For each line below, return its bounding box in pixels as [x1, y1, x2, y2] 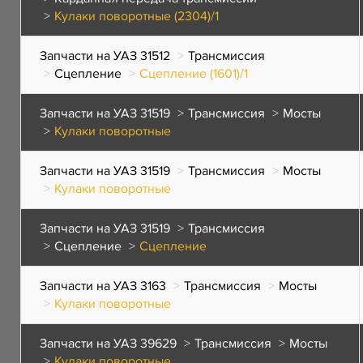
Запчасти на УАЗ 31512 [40, 48, 170, 64]
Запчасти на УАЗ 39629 [40, 335, 177, 352]
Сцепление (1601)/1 [139, 66, 248, 82]
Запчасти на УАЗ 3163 [40, 278, 166, 294]
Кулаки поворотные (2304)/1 [54, 8, 219, 24]
